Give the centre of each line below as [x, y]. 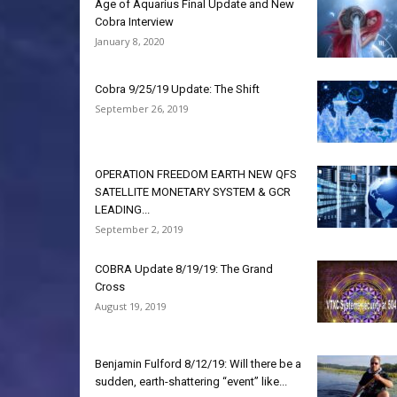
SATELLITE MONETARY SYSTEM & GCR [193, 192]
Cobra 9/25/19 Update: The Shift [177, 89]
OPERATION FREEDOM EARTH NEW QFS [196, 174]
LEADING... [122, 210]
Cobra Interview [134, 22]
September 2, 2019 [139, 229]
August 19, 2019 [131, 306]
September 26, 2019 [142, 109]
